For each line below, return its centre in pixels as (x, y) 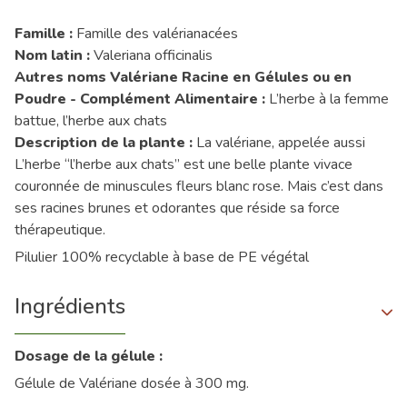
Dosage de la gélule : (89, 357)
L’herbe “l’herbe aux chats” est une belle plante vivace (184, 165)
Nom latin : (52, 56)
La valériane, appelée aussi (281, 143)
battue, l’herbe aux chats (91, 121)
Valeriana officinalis (153, 56)
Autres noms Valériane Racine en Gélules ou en (183, 78)
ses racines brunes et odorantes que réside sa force (177, 208)
